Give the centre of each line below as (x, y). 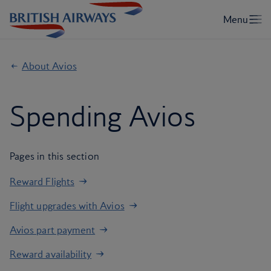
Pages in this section (55, 156)
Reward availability (51, 254)
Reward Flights (42, 181)
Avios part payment (53, 230)
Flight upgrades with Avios (67, 206)
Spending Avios (103, 116)
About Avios (49, 66)
